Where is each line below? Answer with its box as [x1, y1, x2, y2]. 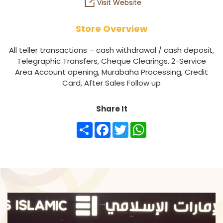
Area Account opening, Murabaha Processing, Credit [15, 67, 208, 77]
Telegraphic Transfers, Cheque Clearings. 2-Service [17, 56, 206, 66]
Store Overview [75, 22, 148, 35]
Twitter [128, 122, 145, 129]
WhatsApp [146, 122, 174, 129]
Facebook [111, 122, 134, 129]
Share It [96, 104, 127, 114]
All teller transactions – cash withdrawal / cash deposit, [9, 45, 214, 55]
